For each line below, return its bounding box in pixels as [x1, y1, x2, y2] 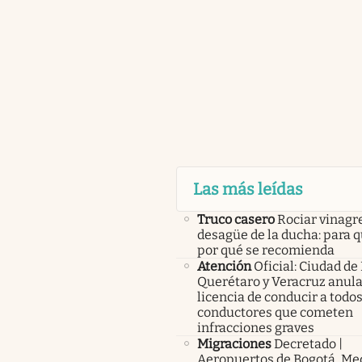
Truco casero [196, 211, 275, 227]
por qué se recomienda [196, 242, 335, 258]
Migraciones [196, 335, 271, 351]
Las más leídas [192, 179, 303, 199]
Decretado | [273, 335, 343, 351]
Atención [196, 258, 251, 274]
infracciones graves [196, 319, 314, 335]
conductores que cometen [196, 304, 353, 320]
